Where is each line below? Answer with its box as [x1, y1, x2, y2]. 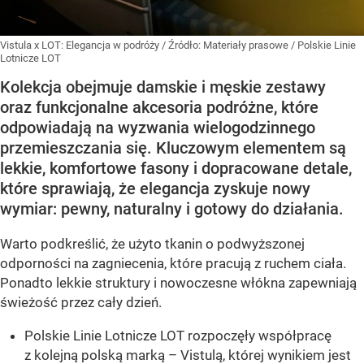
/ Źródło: [162, 39, 203, 52]
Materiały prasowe [203, 39, 291, 52]
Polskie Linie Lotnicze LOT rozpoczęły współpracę [24, 327, 331, 344]
